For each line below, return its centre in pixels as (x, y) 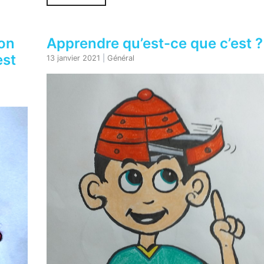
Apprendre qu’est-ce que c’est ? (154, 44)
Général (121, 58)
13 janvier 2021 (73, 58)
